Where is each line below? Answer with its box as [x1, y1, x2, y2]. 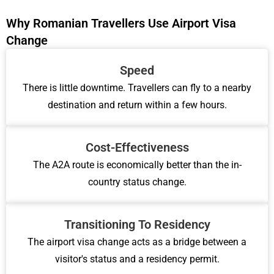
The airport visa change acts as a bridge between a [28, 236, 246, 248]
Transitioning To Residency [64, 217, 210, 232]
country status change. [87, 176, 187, 188]
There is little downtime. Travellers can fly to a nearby [23, 82, 251, 94]
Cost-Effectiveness [85, 140, 189, 155]
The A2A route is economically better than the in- [32, 159, 242, 171]
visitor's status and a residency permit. [54, 253, 220, 265]
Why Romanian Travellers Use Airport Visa [6, 16, 236, 31]
